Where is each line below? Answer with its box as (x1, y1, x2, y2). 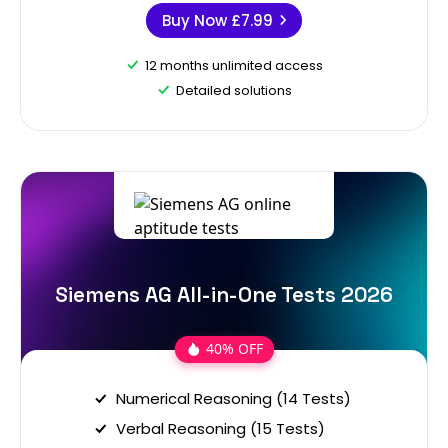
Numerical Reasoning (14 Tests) (116, 387, 351, 409)
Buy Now (161, 9, 231, 31)
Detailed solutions (175, 80, 292, 100)
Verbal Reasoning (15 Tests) (116, 417, 325, 439)
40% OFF (205, 339, 263, 359)
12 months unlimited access (144, 55, 323, 75)
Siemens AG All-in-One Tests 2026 (55, 280, 393, 308)
